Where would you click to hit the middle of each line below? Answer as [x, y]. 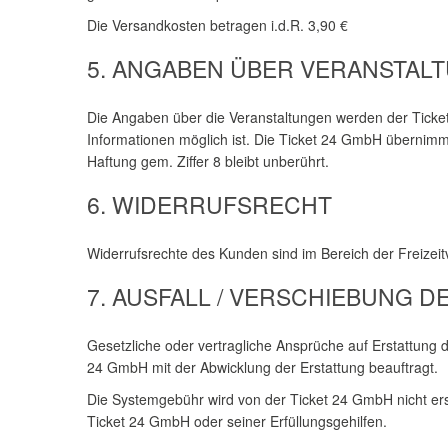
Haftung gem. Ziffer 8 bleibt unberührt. [208, 161]
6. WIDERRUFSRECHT [209, 204]
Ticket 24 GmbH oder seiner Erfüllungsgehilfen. [237, 421]
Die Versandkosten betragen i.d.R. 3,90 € [217, 25]
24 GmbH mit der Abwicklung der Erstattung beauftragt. [262, 367]
